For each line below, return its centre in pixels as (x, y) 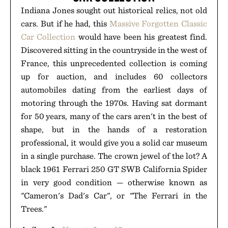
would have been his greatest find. (141, 37)
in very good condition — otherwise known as (114, 182)
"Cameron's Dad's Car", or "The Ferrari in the (114, 195)
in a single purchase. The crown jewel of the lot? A (114, 156)
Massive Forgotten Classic (158, 23)
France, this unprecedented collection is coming (114, 63)
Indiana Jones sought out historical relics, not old (114, 10)
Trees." (34, 209)
